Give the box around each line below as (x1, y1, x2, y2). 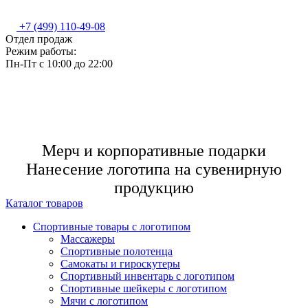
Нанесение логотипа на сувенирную (26, 160, 282, 178)
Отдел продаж (5, 33, 72, 45)
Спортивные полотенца (60, 245, 173, 257)
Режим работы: (5, 45, 76, 57)
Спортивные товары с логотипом (33, 221, 190, 232)
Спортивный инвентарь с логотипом (60, 270, 234, 282)
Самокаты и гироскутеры (60, 258, 180, 269)
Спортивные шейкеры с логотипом (60, 283, 227, 294)
